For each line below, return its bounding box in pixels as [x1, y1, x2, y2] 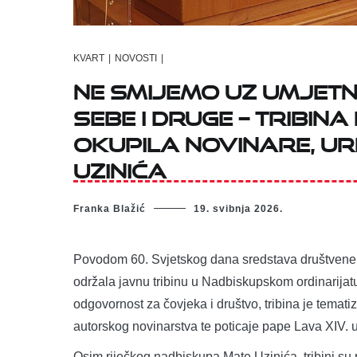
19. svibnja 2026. [194, 202, 283, 214]
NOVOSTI [115, 53, 157, 65]
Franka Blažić [73, 202, 146, 214]
